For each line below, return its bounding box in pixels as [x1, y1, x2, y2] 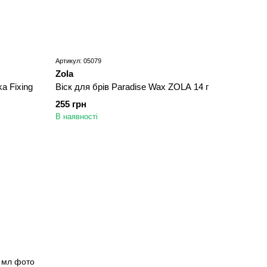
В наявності [55, 111, 98, 121]
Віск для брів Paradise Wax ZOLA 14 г [55, 81, 209, 92]
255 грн [55, 98, 87, 109]
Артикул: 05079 [55, 57, 102, 64]
